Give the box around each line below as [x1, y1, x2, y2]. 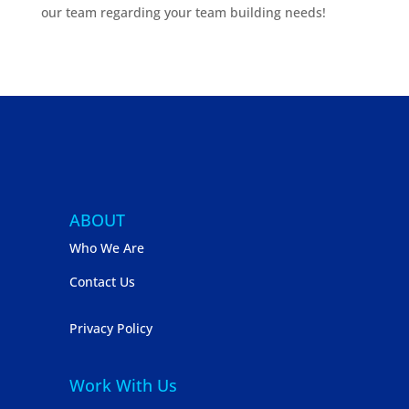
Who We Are [69, 238, 145, 257]
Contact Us [69, 272, 136, 290]
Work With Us [69, 373, 178, 396]
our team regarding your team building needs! [40, 3, 326, 21]
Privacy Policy [69, 319, 153, 337]
